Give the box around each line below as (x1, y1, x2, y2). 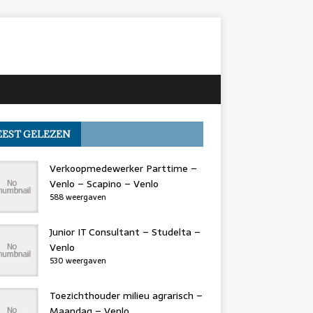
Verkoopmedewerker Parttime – (49, 161, 197, 176)
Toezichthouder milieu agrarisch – (49, 288, 203, 303)
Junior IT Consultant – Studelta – (49, 224, 201, 240)
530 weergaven (49, 254, 106, 267)
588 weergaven (49, 191, 106, 203)
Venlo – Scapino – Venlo (49, 176, 159, 191)
